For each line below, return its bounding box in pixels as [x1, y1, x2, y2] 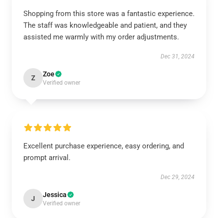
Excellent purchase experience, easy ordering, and [23, 142, 184, 150]
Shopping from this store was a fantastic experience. [23, 9, 195, 18]
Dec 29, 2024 [161, 174, 195, 181]
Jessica [43, 191, 67, 199]
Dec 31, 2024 [161, 53, 195, 60]
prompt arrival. [23, 153, 71, 162]
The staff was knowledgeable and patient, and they [23, 21, 187, 30]
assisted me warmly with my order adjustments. [23, 33, 179, 41]
